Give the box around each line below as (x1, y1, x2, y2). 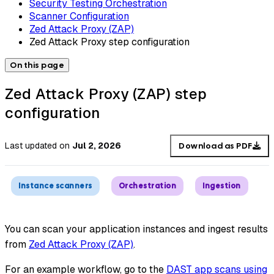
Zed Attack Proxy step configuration (29, 35, 190, 48)
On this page (10, 59, 64, 70)
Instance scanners (18, 181, 92, 191)
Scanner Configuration (29, 9, 129, 23)
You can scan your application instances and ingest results (5, 223, 268, 236)
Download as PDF (179, 140, 253, 151)
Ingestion (202, 181, 241, 191)
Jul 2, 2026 (72, 140, 121, 152)
